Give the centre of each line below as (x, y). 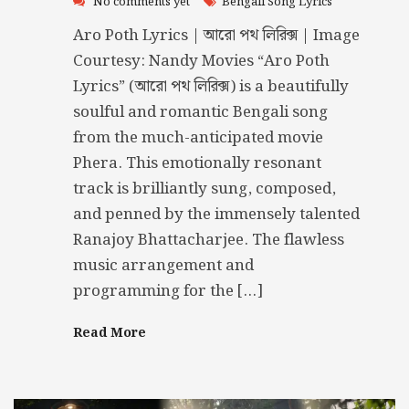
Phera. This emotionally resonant (197, 163)
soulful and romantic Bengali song (200, 112)
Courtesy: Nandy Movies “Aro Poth (201, 61)
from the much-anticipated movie (198, 137)
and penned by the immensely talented (216, 214)
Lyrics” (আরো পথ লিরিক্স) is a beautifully (211, 86)
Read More (110, 333)
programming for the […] (168, 291)
